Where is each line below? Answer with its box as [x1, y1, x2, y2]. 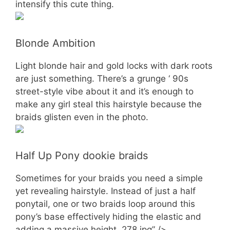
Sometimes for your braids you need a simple [15, 173, 203, 183]
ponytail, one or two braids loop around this [15, 199, 195, 209]
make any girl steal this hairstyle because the [15, 99, 202, 109]
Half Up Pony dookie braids [15, 149, 148, 162]
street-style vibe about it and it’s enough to [15, 86, 194, 97]
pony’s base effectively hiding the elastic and [15, 212, 201, 222]
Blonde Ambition [15, 36, 95, 49]
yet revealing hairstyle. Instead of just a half [15, 186, 196, 196]
